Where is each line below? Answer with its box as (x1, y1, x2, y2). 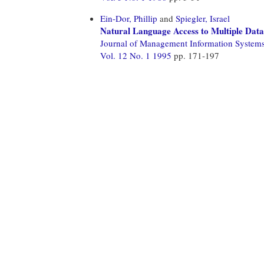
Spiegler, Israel (176, 12, 230, 24)
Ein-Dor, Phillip (100, 12, 157, 24)
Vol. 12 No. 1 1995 (100, 49, 174, 61)
